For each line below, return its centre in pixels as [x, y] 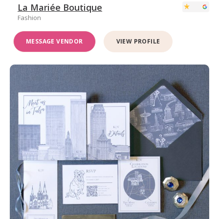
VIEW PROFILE [138, 42]
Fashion [29, 18]
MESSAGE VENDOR [55, 42]
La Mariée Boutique [60, 8]
